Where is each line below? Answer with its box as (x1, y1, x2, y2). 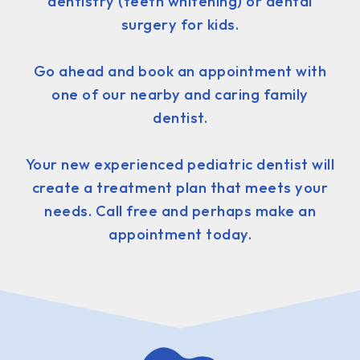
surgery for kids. (121, 14, 239, 34)
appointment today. (108, 224, 252, 243)
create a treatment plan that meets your (31, 178, 329, 197)
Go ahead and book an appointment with (33, 61, 327, 80)
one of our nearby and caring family (51, 84, 309, 104)
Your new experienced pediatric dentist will (25, 154, 335, 174)
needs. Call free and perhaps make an (44, 201, 316, 220)
